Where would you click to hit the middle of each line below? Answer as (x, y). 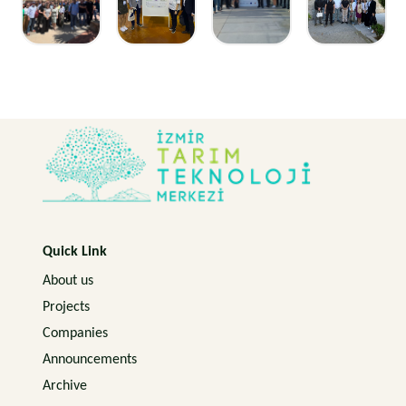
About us (68, 281)
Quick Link (75, 252)
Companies (75, 334)
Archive (65, 387)
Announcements (90, 360)
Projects (66, 308)
